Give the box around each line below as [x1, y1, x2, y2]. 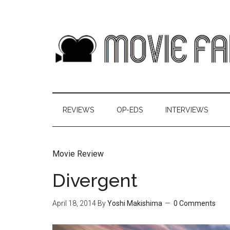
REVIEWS [63, 106, 94, 114]
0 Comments [174, 199, 216, 207]
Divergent [52, 169, 138, 191]
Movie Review [52, 149, 104, 159]
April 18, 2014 [52, 199, 96, 207]
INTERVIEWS [165, 106, 208, 114]
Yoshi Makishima [107, 199, 162, 207]
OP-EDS [117, 106, 143, 114]
